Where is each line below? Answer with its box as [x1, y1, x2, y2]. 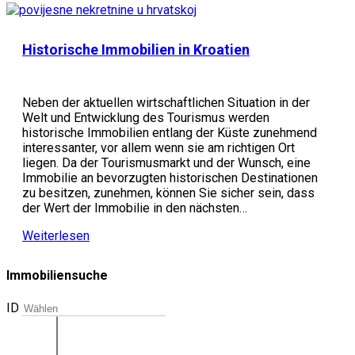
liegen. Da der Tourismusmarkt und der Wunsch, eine [22, 155, 311, 170]
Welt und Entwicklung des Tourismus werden [22, 110, 269, 125]
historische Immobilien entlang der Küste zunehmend [22, 125, 317, 140]
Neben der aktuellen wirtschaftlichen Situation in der [22, 95, 310, 110]
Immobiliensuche [6, 268, 108, 284]
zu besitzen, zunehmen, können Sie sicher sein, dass [22, 185, 315, 200]
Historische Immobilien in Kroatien [22, 41, 250, 58]
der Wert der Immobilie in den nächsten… [22, 200, 247, 216]
